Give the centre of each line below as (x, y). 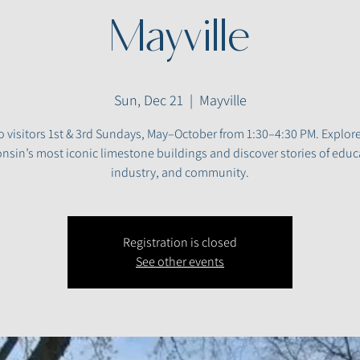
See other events (180, 261)
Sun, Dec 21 (148, 100)
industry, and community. (180, 172)
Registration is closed (180, 242)
